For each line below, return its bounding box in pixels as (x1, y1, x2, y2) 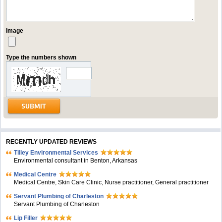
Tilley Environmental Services (14, 149, 99, 156)
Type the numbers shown (6, 54, 77, 61)
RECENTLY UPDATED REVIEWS (6, 138, 97, 145)
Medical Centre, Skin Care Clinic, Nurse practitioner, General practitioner (14, 179, 209, 186)
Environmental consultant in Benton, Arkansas (14, 157, 138, 164)
